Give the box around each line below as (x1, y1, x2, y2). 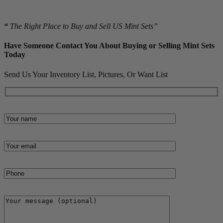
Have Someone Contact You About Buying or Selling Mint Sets (4, 41, 215, 50)
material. (4, 2, 34, 11)
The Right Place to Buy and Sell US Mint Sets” (8, 21, 158, 30)
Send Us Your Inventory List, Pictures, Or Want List (4, 70, 168, 79)
